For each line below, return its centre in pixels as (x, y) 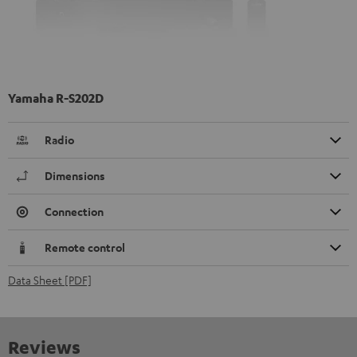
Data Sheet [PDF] (50, 279)
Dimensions (75, 175)
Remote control (85, 247)
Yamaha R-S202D (56, 98)
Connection (74, 211)
